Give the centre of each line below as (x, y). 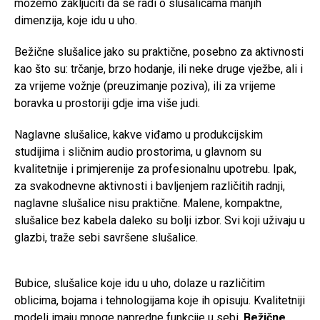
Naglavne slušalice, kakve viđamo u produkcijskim (139, 135)
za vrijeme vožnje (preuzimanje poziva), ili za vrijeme (145, 86)
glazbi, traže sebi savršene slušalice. (106, 237)
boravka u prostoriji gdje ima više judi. (107, 103)
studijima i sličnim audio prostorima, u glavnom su (138, 152)
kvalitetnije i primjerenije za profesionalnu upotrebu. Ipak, (155, 169)
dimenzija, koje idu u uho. (76, 20)
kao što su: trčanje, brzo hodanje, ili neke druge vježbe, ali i (159, 69)
